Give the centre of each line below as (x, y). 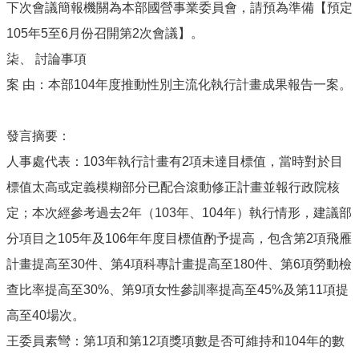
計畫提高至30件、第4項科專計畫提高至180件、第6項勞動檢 (179, 264)
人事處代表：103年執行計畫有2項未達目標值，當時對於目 (175, 161)
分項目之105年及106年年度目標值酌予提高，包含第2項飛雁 (179, 238)
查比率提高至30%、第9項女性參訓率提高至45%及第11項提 (177, 290)
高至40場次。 (46, 315)
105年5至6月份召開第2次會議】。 (105, 33)
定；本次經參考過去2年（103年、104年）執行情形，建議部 (179, 213)
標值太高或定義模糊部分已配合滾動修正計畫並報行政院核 (173, 187)
